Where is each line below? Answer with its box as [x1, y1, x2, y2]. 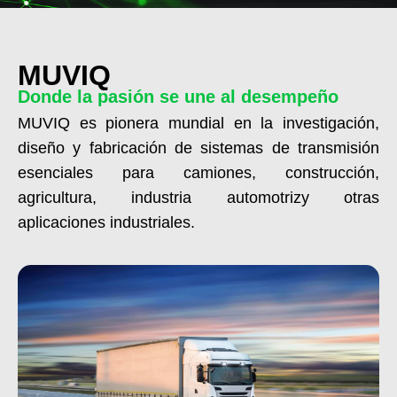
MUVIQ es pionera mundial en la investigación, [18, 113, 379, 132]
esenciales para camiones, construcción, [18, 163, 379, 182]
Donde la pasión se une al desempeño [18, 86, 339, 106]
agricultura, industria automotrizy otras [18, 188, 379, 206]
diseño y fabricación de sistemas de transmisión [18, 138, 379, 157]
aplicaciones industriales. [18, 213, 195, 231]
